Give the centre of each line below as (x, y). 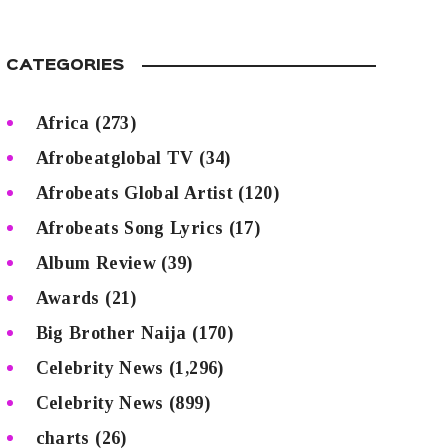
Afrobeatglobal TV (114, 157)
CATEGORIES (65, 66)
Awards (67, 297)
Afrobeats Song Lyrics (129, 227)
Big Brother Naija (111, 332)
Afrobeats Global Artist (134, 192)
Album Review (96, 262)
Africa (62, 122)
